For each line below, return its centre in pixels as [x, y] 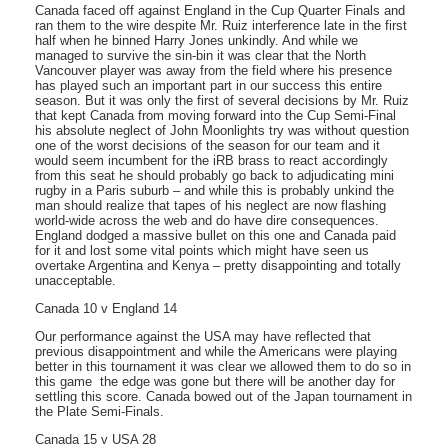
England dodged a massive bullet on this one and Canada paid [215, 235]
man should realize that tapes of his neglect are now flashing [210, 205]
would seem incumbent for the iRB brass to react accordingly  [213, 160]
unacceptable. [75, 280]
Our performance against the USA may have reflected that [203, 336]
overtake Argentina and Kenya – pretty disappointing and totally [218, 265]
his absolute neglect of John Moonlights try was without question [222, 130]
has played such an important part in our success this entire [208, 85]
